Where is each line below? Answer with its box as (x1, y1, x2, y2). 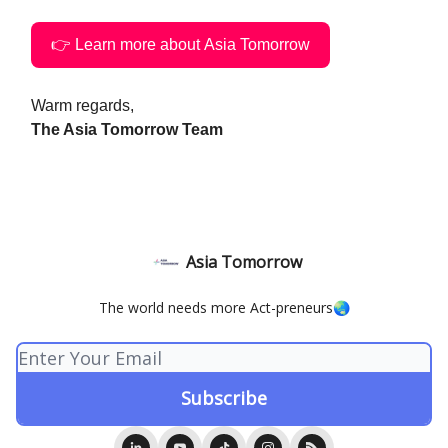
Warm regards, (31, 96, 134, 114)
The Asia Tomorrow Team (31, 120, 223, 138)
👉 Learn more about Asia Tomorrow (51, 35, 310, 53)
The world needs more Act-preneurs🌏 (98, 298, 350, 317)
